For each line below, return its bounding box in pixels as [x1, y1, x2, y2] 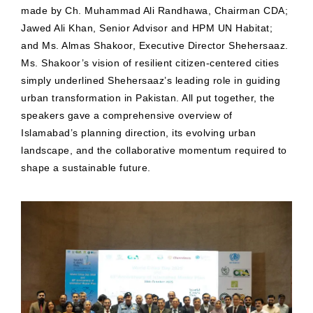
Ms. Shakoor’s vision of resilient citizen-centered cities [21, 57, 279, 69]
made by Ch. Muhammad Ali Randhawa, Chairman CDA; [21, 5, 288, 17]
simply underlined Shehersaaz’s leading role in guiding [21, 75, 280, 87]
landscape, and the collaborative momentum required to [21, 145, 287, 156]
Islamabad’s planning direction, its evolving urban [21, 127, 256, 139]
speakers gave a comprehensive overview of [21, 110, 233, 122]
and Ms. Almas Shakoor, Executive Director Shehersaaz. [21, 40, 289, 52]
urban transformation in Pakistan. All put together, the [21, 92, 275, 104]
